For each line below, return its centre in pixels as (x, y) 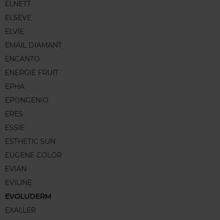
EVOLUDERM (28, 197)
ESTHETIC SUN (30, 142)
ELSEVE (18, 18)
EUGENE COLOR (33, 155)
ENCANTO (22, 59)
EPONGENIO (27, 100)
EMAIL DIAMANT (33, 45)
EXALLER (20, 210)
